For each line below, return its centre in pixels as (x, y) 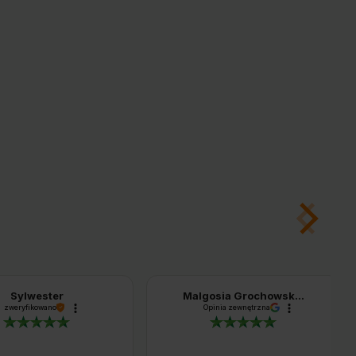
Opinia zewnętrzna (237, 308)
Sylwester (37, 296)
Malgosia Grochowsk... (243, 296)
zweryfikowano (30, 308)
